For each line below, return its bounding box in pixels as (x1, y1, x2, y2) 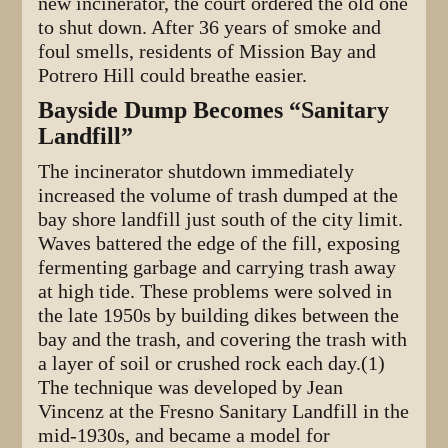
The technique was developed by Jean (38, 376, 344, 400)
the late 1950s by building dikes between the (38, 304, 400, 328)
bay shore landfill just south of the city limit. (38, 208, 404, 232)
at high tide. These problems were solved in (38, 280, 393, 304)
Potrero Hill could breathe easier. (38, 64, 308, 88)
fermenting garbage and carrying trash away (38, 256, 397, 280)
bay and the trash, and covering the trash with (38, 328, 408, 352)
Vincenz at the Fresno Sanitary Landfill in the (38, 400, 410, 424)
